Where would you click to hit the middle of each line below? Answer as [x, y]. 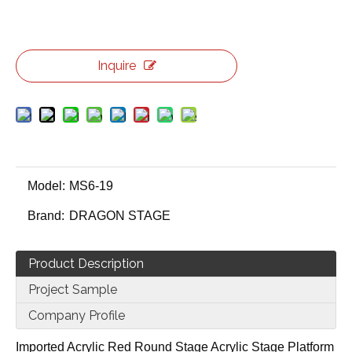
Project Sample [73, 290]
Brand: [46, 216]
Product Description [86, 264]
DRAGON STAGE [120, 216]
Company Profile [77, 315]
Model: [46, 186]
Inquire [116, 66]
